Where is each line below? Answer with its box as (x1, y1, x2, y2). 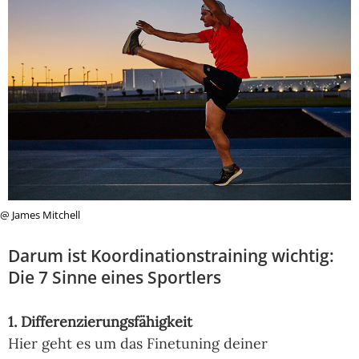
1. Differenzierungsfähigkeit (8, 312, 192, 331)
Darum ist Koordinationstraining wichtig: (8, 244, 334, 267)
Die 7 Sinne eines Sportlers (8, 265, 221, 288)
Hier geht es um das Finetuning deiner (8, 333, 268, 353)
